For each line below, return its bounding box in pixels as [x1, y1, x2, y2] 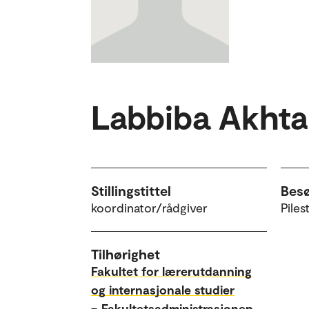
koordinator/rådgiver [91, 199, 208, 215]
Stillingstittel [91, 181, 171, 199]
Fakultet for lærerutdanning [91, 263, 252, 279]
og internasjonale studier [91, 281, 235, 297]
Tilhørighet [91, 245, 160, 262]
